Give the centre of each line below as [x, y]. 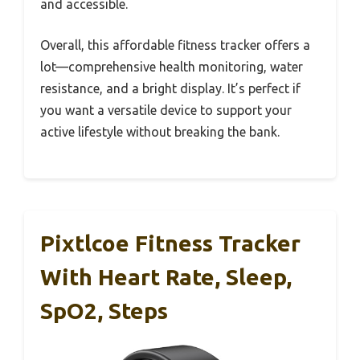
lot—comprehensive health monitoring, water [172, 66]
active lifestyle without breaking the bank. [160, 131]
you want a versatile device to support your [166, 110]
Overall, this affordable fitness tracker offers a [175, 45]
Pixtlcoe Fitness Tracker [170, 243]
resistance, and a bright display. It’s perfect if [170, 88]
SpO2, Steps [104, 310]
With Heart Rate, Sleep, [166, 276]
